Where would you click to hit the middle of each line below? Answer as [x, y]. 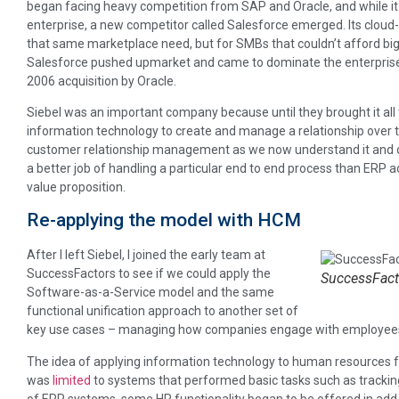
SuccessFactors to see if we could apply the [149, 274]
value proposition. [76, 187]
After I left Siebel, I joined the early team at [146, 255]
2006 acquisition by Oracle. [102, 81]
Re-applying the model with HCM [164, 220]
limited [72, 380]
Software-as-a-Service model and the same [151, 293]
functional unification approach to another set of [163, 311]
